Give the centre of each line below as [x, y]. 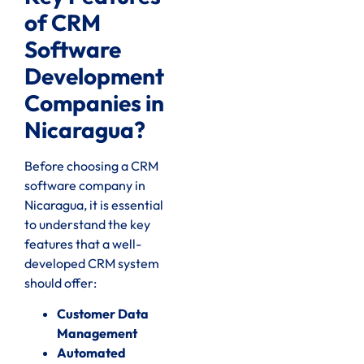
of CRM [63, 22]
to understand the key [87, 224]
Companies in [94, 102]
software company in [85, 185]
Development [94, 76]
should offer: [61, 282]
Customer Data [103, 314]
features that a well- [83, 243]
